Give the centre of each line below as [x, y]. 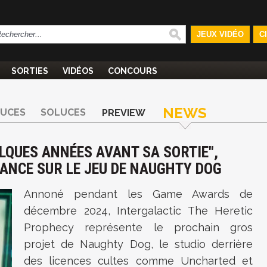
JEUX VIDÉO [220, 34]
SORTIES [30, 71]
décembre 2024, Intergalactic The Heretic [138, 211]
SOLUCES [63, 112]
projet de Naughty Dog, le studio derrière [138, 244]
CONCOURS [133, 71]
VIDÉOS [78, 71]
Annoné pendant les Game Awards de [138, 194]
